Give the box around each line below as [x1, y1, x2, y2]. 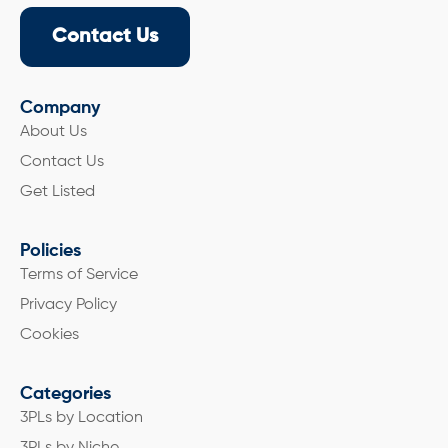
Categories [20, 385, 111, 404]
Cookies [20, 327, 79, 344]
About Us [20, 124, 87, 141]
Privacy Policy [20, 297, 117, 314]
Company [20, 99, 100, 118]
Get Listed [20, 184, 95, 201]
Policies [20, 242, 81, 261]
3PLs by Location [20, 410, 143, 427]
